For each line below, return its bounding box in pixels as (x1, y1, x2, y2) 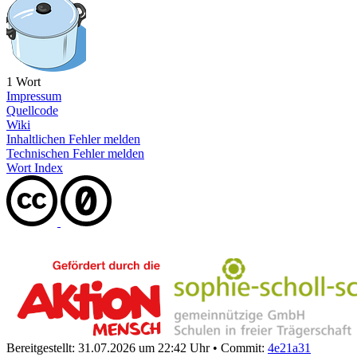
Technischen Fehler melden (6, 146, 144, 160)
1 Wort (6, 74, 41, 88)
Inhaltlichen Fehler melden (6, 131, 140, 146)
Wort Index (6, 160, 63, 175)
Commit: (221, 340, 265, 355)
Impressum (6, 88, 61, 103)
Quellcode (6, 103, 58, 117)
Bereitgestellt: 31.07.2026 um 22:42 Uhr (6, 340, 210, 355)
